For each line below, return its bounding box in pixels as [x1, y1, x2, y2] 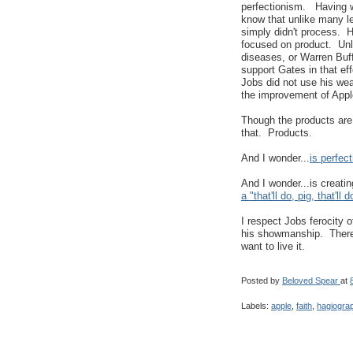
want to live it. [241, 240, 305, 253]
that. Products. [241, 127, 312, 139]
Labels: [241, 300, 271, 310]
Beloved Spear [282, 275, 338, 285]
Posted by [241, 275, 282, 285]
